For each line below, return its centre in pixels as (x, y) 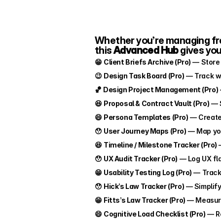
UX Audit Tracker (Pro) (141, 158)
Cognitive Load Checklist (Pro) (155, 214)
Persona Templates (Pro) (146, 117)
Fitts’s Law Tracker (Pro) (145, 200)
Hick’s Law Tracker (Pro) (144, 186)
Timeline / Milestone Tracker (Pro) (160, 145)
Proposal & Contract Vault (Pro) (157, 103)
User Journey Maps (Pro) (145, 131)
